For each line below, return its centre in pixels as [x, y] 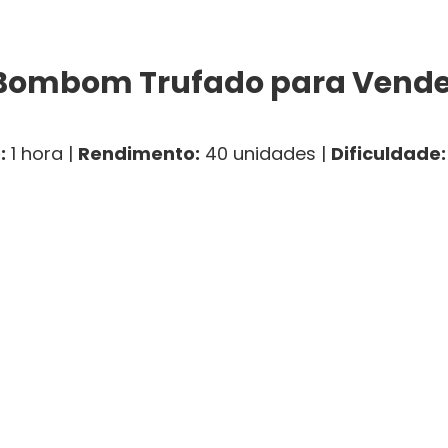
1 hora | [42, 154]
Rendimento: [139, 154]
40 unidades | [265, 154]
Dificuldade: [388, 154]
